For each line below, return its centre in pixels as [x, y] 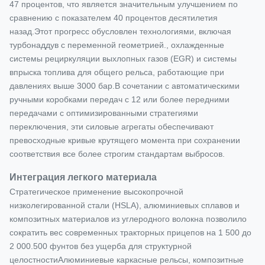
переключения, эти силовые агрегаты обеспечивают [112, 127]
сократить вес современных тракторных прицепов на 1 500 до [130, 232]
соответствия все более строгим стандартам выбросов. [117, 154]
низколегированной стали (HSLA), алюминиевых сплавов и [125, 205]
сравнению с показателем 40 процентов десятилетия [114, 18]
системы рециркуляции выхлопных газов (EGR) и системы [123, 59]
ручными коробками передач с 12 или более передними [119, 99]
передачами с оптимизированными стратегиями [104, 113]
